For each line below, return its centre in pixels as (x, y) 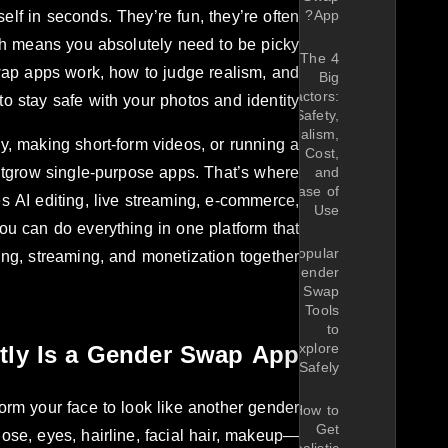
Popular (313, 254)
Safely (319, 368)
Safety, (316, 116)
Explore (314, 349)
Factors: (312, 97)
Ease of (313, 192)
